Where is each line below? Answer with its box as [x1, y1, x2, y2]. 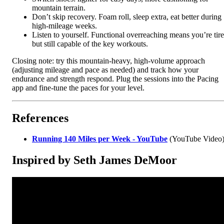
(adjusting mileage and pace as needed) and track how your [12, 65, 198, 74]
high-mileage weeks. [32, 21, 97, 30]
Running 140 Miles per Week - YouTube [32, 134, 167, 143]
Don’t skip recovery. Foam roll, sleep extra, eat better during [32, 12, 221, 21]
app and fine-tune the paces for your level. [12, 83, 144, 92]
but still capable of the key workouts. [32, 39, 148, 48]
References [12, 111, 68, 124]
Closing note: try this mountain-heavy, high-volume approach [12, 56, 205, 65]
